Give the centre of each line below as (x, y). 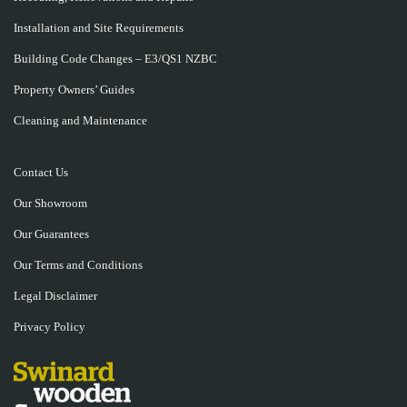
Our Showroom (50, 203)
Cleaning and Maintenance (80, 121)
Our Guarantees (51, 234)
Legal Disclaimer (55, 296)
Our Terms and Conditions (78, 265)
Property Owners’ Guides (74, 90)
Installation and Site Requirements (99, 28)
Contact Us (41, 173)
